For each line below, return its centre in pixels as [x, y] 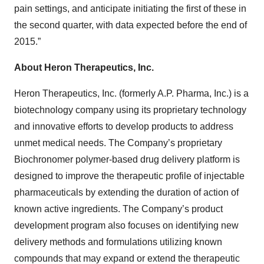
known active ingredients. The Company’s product [118, 209]
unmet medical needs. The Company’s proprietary [118, 143]
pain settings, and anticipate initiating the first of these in [130, 9]
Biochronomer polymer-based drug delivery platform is [127, 160]
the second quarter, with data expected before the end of [131, 25]
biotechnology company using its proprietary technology [130, 110]
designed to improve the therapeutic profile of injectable [129, 176]
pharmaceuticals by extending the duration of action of [126, 193]
